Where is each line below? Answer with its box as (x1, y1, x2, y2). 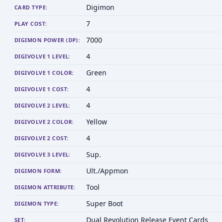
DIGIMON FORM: (14, 167, 62, 174)
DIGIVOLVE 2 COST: (14, 134, 69, 142)
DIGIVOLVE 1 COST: (14, 85, 69, 93)
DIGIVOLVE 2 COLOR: (14, 118, 74, 125)
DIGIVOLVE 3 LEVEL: (14, 151, 70, 158)
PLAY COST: (14, 20, 47, 27)
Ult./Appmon (86, 166, 128, 175)
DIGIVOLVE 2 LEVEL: (14, 102, 70, 109)
